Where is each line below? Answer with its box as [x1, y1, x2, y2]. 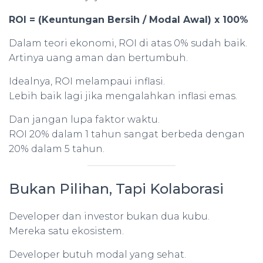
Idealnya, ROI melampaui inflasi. [9, 76, 165, 87]
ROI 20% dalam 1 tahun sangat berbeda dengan [9, 129, 245, 140]
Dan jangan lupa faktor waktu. [9, 114, 160, 125]
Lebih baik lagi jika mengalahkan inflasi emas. [9, 90, 237, 102]
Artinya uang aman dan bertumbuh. [9, 52, 188, 63]
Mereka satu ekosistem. [9, 225, 124, 237]
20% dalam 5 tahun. [9, 143, 104, 154]
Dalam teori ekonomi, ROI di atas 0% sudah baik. [9, 38, 247, 49]
